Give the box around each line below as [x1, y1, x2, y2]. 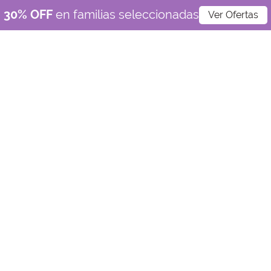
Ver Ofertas [208, 9, 258, 21]
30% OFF [4, 7, 56, 22]
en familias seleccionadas [56, 7, 199, 22]
